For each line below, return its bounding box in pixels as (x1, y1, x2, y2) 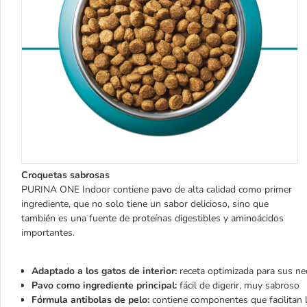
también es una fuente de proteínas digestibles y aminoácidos (21, 212, 284, 225)
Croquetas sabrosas (21, 169, 110, 182)
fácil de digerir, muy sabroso (177, 279, 299, 293)
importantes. (21, 226, 75, 240)
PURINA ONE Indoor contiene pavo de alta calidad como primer (21, 183, 292, 197)
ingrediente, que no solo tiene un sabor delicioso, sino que (21, 197, 269, 211)
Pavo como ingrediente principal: (32, 279, 177, 293)
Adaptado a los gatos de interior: (32, 265, 177, 278)
